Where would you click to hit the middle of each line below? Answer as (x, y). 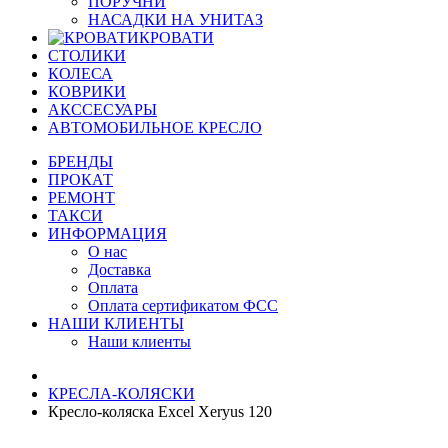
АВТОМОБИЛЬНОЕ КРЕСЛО (155, 127)
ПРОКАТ (80, 179)
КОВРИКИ (87, 91)
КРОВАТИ (176, 37)
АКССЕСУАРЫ (102, 109)
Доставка (119, 269)
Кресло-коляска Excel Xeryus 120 (160, 411)
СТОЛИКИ (87, 55)
